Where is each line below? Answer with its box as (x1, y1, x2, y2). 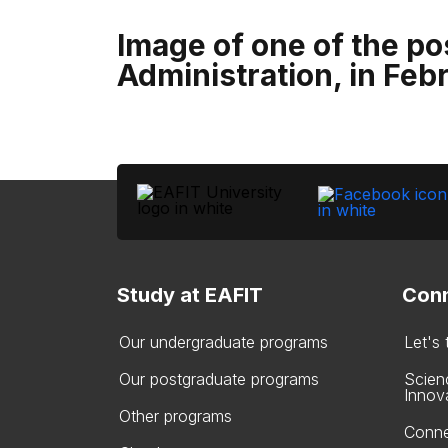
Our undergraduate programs (119, 332, 328, 352)
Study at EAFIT (117, 283, 263, 307)
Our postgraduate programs (119, 369, 319, 389)
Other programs (119, 406, 232, 426)
